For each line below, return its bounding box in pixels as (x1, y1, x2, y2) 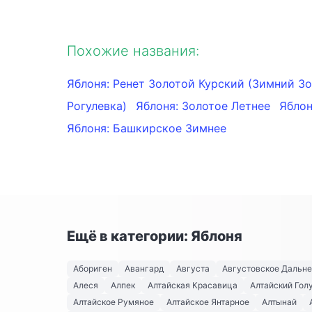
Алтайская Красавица (148, 280, 237, 291)
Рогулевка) (67, 99, 130, 114)
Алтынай (262, 297, 297, 308)
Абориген (73, 263, 112, 274)
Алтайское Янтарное (166, 297, 249, 308)
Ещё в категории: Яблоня (67, 228, 242, 245)
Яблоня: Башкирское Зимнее (67, 121, 226, 136)
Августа (176, 263, 210, 274)
